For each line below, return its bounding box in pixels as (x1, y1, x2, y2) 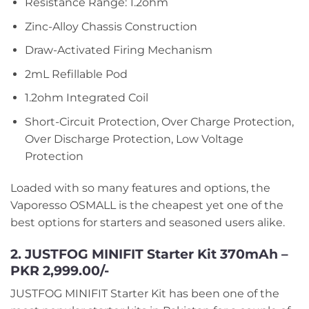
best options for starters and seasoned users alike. (10, 215, 285, 229)
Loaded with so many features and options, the (10, 181, 270, 195)
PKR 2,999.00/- (10, 261, 109, 279)
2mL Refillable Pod (24, 67, 128, 81)
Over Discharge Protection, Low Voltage (24, 132, 243, 146)
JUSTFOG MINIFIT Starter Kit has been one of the (10, 287, 279, 301)
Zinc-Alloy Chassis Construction (24, 19, 197, 33)
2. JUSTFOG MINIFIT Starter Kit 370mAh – (10, 245, 288, 262)
